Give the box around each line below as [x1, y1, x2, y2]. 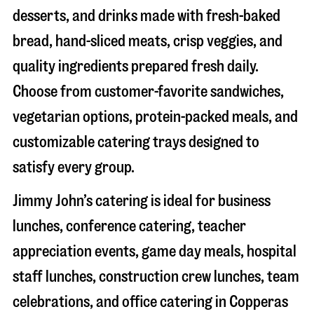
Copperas [229, 293, 288, 310]
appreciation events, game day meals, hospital [13, 243, 296, 259]
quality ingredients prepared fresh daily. [13, 57, 259, 74]
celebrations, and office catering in [13, 293, 229, 310]
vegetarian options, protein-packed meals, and [13, 108, 298, 125]
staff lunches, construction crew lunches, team [13, 268, 299, 285]
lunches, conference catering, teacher [13, 217, 246, 234]
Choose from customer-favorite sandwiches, [13, 83, 284, 100]
